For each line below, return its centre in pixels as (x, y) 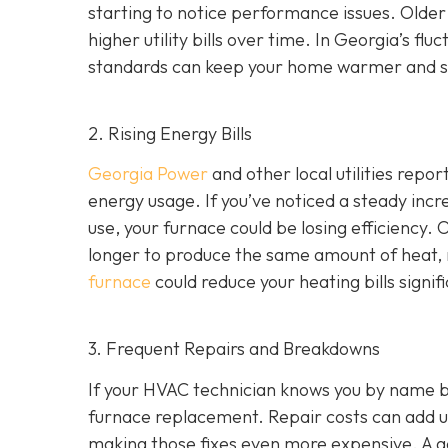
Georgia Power (148, 174)
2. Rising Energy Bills (170, 133)
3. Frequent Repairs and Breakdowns (234, 349)
